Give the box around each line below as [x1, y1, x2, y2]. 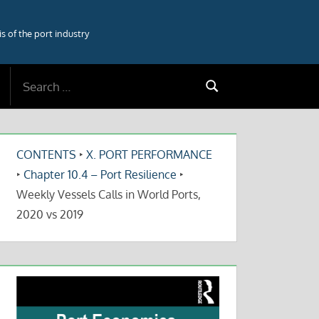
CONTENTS [16, 147, 77, 162]
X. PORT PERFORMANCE [86, 147, 213, 162]
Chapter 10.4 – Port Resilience [23, 167, 177, 182]
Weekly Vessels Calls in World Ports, [16, 187, 202, 202]
